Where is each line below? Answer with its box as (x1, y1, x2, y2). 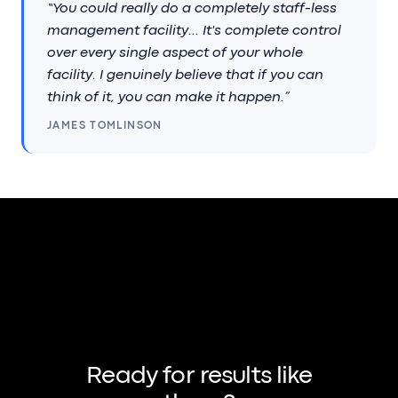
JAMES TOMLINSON (47, 122, 163, 131)
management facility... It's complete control (47, 25, 341, 38)
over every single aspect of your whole (47, 47, 303, 60)
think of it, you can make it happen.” (47, 92, 290, 105)
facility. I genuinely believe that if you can (47, 69, 323, 83)
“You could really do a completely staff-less (47, 3, 337, 16)
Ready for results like (86, 366, 312, 388)
